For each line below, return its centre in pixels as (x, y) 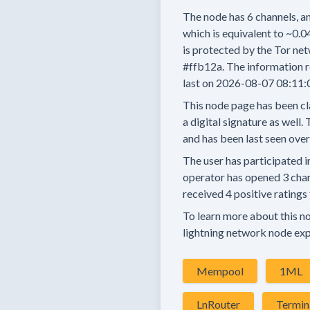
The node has (214, 16)
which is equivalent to (233, 33)
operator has (213, 177)
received (203, 193)
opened (263, 177)
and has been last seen (235, 138)
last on (198, 83)
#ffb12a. (203, 66)
